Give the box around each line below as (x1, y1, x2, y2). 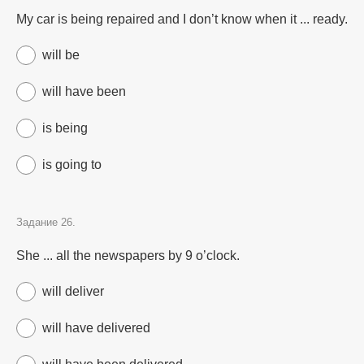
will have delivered (42, 321, 150, 335)
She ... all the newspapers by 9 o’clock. (16, 249, 240, 262)
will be (42, 48, 80, 62)
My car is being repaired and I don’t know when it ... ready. (16, 12, 348, 26)
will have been (42, 84, 126, 98)
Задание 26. (16, 216, 76, 228)
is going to (42, 158, 102, 171)
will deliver (42, 284, 104, 298)
